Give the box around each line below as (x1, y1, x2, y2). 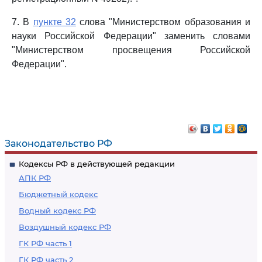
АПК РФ (19, 173, 51, 182)
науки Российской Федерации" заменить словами (12, 31, 250, 41)
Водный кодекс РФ (19, 206, 96, 215)
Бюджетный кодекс (19, 189, 98, 199)
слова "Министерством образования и (75, 17, 251, 27)
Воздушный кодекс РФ (19, 222, 111, 232)
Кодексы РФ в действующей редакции (19, 159, 175, 168)
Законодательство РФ (5, 138, 112, 149)
